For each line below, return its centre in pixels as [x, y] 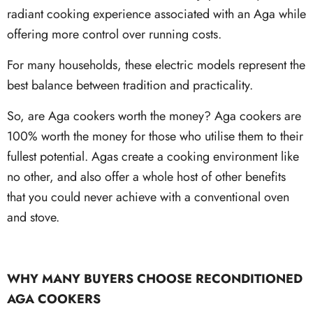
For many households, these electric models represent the [156, 65]
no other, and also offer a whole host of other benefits [146, 176]
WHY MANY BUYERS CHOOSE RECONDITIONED [155, 278]
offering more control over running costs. [114, 34]
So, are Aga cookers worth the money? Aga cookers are [154, 116]
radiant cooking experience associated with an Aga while [156, 14]
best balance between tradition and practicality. [130, 85]
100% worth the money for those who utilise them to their [155, 136]
